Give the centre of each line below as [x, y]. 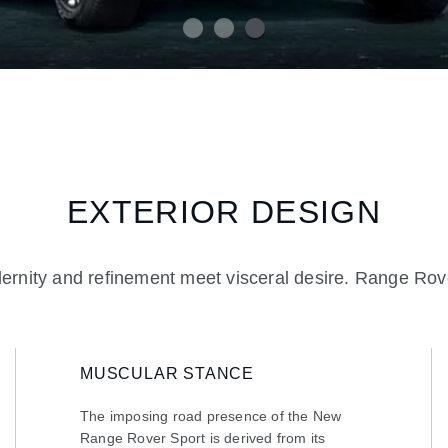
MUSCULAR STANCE [167, 374]
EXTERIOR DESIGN [224, 212]
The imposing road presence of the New [211, 416]
